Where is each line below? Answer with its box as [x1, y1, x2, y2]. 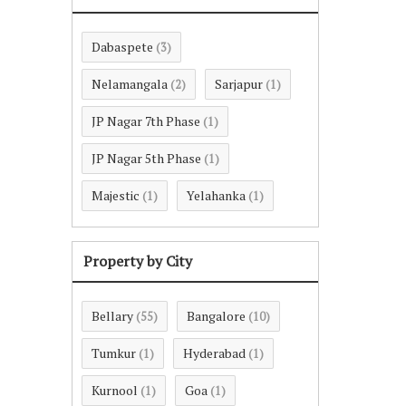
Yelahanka [187, 187, 246, 204]
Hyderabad [183, 344, 246, 362]
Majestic [92, 187, 140, 204]
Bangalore [187, 307, 246, 324]
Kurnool [92, 382, 138, 399]
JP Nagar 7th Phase [92, 112, 200, 130]
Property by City [83, 251, 192, 271]
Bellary [92, 307, 133, 324]
